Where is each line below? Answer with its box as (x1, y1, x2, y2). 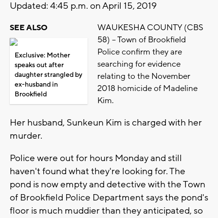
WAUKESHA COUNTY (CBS (97, 22, 203, 33)
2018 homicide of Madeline (97, 83, 198, 94)
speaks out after (15, 60, 64, 70)
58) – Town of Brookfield (97, 34, 186, 45)
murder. (10, 129, 42, 142)
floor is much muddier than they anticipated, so (10, 204, 203, 217)
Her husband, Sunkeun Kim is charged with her (10, 116, 202, 128)
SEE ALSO (10, 22, 48, 33)
